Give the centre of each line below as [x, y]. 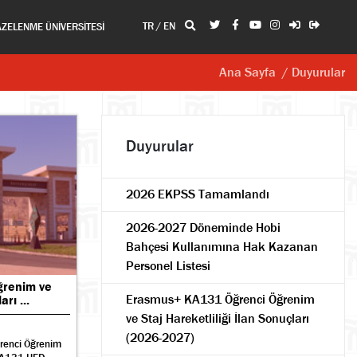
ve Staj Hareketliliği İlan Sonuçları [218, 318]
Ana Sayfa [251, 72]
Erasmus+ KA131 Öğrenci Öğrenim [220, 299]
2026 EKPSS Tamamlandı [198, 194]
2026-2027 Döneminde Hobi [203, 228]
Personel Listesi [168, 266]
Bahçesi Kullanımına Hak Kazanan [222, 247]
